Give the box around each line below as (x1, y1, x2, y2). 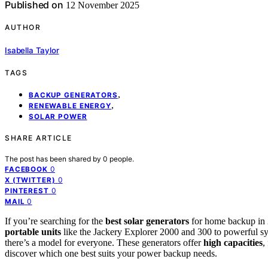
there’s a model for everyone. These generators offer (5, 237, 203, 248)
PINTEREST (5, 186, 49, 195)
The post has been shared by (5, 154, 103, 163)
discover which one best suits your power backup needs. (5, 248, 217, 258)
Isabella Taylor (5, 45, 59, 55)
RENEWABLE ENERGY (29, 101, 111, 110)
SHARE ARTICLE (5, 133, 72, 142)
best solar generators (105, 215, 189, 226)
